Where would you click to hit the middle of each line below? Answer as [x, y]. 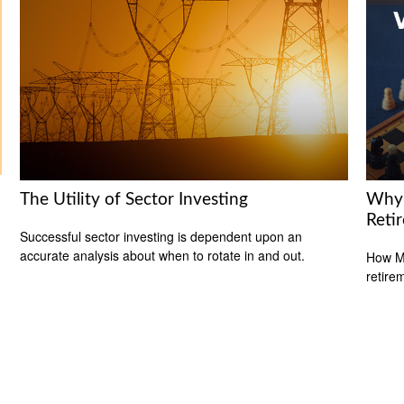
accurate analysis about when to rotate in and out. [163, 255]
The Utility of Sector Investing [134, 200]
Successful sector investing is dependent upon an [161, 236]
